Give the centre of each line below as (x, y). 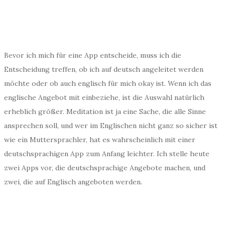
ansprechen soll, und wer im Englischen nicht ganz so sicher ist (111, 126)
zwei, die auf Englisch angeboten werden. (73, 182)
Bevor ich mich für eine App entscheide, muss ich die (93, 55)
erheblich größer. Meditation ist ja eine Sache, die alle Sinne (105, 111)
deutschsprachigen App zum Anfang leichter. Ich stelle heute (107, 154)
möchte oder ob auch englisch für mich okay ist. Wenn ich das (108, 83)
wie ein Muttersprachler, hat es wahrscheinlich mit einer (100, 140)
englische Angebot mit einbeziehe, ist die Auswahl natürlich (104, 97)
